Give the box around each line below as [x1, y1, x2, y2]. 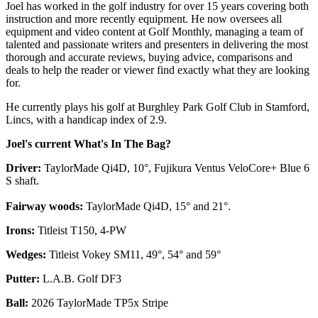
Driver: [6, 162, 41, 175]
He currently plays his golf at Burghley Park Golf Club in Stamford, [6, 101, 309, 114]
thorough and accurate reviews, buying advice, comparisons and [6, 51, 292, 64]
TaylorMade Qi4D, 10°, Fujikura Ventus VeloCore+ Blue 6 [41, 162, 309, 175]
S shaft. [6, 175, 39, 187]
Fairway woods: [6, 200, 83, 213]
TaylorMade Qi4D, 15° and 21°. [83, 200, 231, 213]
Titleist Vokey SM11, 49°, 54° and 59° [46, 248, 221, 261]
